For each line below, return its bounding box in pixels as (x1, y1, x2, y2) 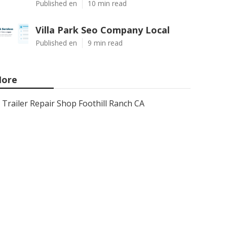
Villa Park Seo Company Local (35, 24, 170, 36)
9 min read (88, 38, 123, 48)
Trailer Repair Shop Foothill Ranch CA (2, 98, 144, 109)
